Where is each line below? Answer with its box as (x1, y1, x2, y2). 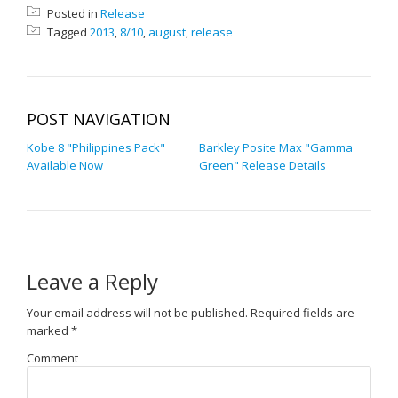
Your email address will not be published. (27, 305, 248, 322)
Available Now (27, 157, 103, 174)
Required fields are (248, 305, 354, 322)
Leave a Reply (27, 267, 158, 297)
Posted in (44, 5, 100, 22)
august (148, 24, 186, 41)
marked (27, 322, 71, 339)
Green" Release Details (199, 157, 326, 174)
